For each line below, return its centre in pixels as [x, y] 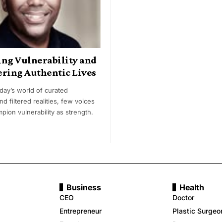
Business [84, 188]
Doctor [183, 198]
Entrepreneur [81, 211]
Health [192, 188]
